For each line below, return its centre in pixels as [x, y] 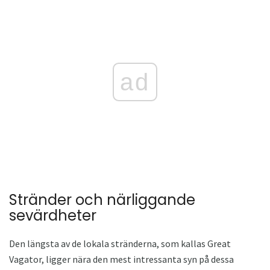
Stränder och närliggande [102, 199]
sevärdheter [53, 215]
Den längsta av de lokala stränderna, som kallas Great [120, 243]
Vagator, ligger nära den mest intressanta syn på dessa [121, 259]
